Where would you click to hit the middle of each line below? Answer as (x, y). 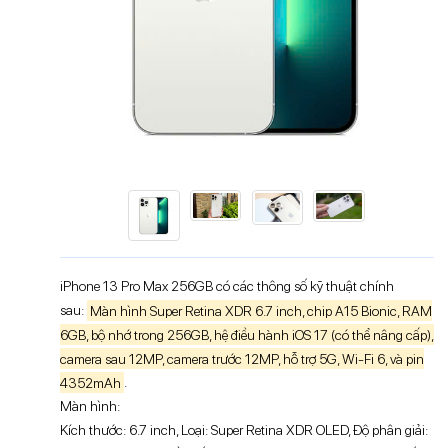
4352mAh (90, 382)
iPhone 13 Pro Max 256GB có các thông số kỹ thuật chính (226, 286)
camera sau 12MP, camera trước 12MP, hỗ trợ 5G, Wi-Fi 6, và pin (241, 358)
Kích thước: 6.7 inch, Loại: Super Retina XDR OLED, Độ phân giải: (243, 430)
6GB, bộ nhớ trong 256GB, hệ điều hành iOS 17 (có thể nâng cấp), (246, 334)
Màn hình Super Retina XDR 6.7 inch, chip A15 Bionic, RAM (260, 310)
